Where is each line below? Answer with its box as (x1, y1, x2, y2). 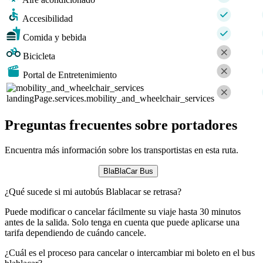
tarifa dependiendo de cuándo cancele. (5, 227, 146, 238)
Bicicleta (23, 50, 55, 61)
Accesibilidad (22, 13, 73, 23)
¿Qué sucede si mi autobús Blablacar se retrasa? (5, 186, 181, 197)
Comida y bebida (23, 32, 86, 42)
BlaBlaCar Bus (103, 166, 153, 176)
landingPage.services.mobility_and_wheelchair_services (6, 93, 214, 103)
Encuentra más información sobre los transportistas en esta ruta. (5, 144, 238, 155)
